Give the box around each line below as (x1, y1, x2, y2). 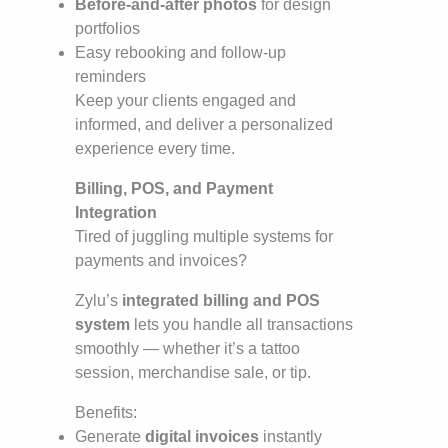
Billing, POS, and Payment (75, 180, 273, 198)
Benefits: (75, 404, 137, 422)
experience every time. (75, 140, 235, 158)
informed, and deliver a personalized (75, 116, 333, 134)
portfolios (75, 20, 140, 38)
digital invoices (145, 428, 259, 446)
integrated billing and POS (122, 292, 320, 310)
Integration (75, 204, 157, 222)
